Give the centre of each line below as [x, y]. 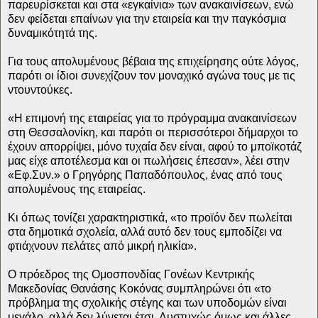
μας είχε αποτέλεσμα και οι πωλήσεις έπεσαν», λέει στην [149, 160]
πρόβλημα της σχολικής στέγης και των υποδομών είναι [147, 302]
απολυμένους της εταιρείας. [77, 189]
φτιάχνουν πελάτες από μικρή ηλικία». [102, 246]
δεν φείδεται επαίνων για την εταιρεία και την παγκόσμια [147, 18]
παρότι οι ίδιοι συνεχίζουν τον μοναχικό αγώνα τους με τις [152, 75]
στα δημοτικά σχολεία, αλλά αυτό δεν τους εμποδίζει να [145, 231]
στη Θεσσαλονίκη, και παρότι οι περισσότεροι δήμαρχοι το [153, 132]
